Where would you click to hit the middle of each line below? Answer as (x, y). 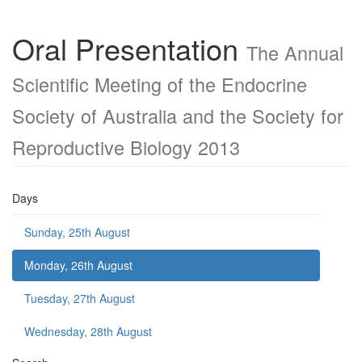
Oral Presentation (129, 48)
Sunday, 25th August (77, 232)
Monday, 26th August (78, 265)
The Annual (295, 53)
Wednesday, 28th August (88, 331)
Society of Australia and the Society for (178, 116)
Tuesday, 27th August (80, 298)
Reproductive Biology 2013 (126, 147)
